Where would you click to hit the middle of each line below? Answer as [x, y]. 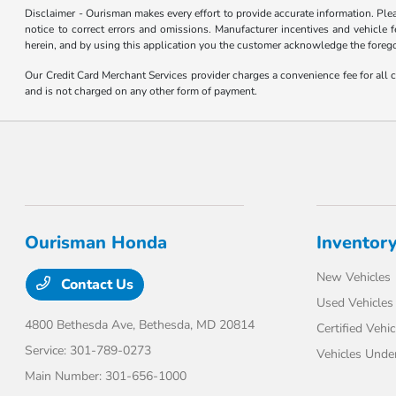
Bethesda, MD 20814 [197, 325]
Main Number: [65, 377]
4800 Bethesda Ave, [82, 325]
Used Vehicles [354, 303]
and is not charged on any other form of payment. [141, 91]
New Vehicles [353, 278]
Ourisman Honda [96, 243]
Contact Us [96, 285]
